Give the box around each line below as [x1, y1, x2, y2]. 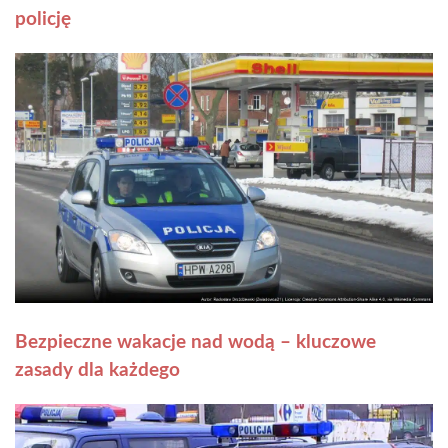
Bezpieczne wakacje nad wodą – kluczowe [15, 333, 376, 353]
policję [15, 10, 71, 30]
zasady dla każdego [15, 361, 180, 381]
